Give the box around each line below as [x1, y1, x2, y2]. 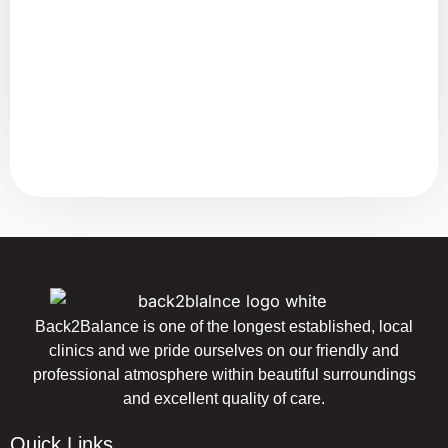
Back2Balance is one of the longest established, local [35, 318, 413, 335]
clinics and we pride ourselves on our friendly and [49, 342, 399, 359]
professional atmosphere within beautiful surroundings [32, 366, 416, 383]
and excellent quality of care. [123, 390, 325, 407]
